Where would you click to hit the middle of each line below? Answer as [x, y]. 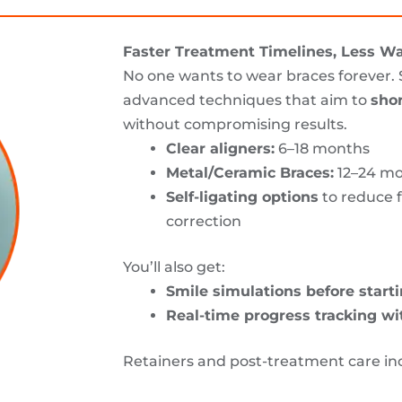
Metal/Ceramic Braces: [250, 172]
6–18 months [322, 148]
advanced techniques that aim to [247, 100]
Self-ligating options [242, 197]
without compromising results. [235, 124]
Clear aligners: [220, 148]
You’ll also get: [174, 267]
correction [204, 221]
